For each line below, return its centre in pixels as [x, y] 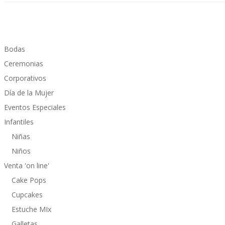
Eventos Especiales [35, 107]
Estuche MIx [31, 209]
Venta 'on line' [27, 165]
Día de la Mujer [29, 93]
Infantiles [19, 122]
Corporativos [25, 78]
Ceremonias [24, 64]
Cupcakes [27, 195]
